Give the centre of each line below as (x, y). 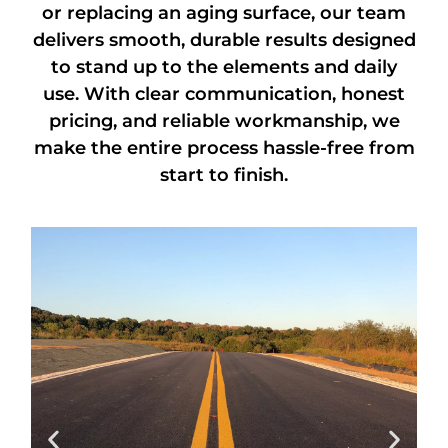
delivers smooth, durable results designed (224, 39)
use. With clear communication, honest (224, 93)
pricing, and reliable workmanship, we (224, 120)
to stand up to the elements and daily (224, 66)
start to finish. (224, 174)
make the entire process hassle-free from (224, 147)
